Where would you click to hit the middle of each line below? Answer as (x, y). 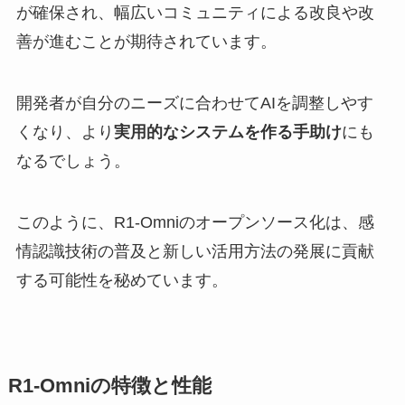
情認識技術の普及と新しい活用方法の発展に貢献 (195, 251)
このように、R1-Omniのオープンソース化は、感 (195, 222)
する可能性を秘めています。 (122, 280)
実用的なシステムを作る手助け (227, 132)
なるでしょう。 (73, 160)
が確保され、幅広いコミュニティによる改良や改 (195, 13)
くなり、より (65, 132)
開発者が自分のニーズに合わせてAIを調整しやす (194, 103)
